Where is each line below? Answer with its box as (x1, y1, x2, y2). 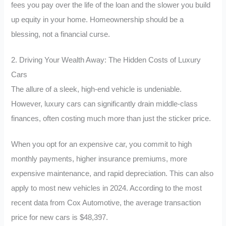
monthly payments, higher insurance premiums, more (11, 154, 188, 163)
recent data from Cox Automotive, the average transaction (11, 198, 201, 207)
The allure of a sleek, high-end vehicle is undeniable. (11, 85, 182, 94)
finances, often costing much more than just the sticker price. (11, 115, 211, 123)
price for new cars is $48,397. (11, 213, 108, 221)
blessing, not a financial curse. (11, 30, 110, 39)
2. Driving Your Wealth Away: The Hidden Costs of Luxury (11, 56, 201, 65)
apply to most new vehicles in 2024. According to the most (11, 184, 202, 192)
